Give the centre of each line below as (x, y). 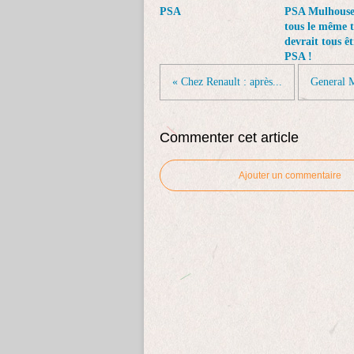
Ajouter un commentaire (290, 175)
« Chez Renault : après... (227, 82)
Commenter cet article (229, 137)
